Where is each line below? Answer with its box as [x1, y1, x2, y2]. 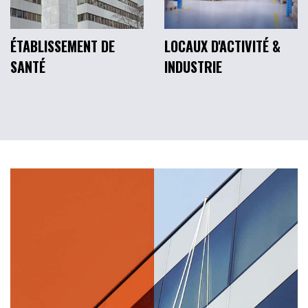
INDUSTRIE [164, 56, 222, 78]
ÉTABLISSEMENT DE [10, 36, 115, 57]
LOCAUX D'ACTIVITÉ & [164, 36, 280, 57]
